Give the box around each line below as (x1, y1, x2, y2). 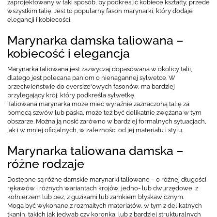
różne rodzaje (7, 156, 84, 171)
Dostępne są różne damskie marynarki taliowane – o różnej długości (7, 175, 206, 183)
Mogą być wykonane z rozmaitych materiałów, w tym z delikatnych (7, 201, 202, 209)
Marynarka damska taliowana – (7, 32, 184, 47)
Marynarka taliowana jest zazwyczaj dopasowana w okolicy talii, (7, 65, 192, 73)
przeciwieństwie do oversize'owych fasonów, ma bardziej (7, 82, 175, 90)
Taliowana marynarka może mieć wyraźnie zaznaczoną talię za (7, 100, 189, 108)
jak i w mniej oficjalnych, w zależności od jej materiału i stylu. (7, 126, 183, 134)
